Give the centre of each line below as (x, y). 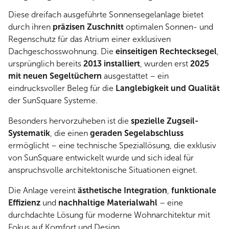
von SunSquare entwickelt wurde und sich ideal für (101, 158)
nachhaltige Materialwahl (108, 203)
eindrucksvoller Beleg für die (62, 88)
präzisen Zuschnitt (88, 27)
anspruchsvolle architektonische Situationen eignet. (103, 170)
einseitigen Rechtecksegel (166, 51)
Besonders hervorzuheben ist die (70, 121)
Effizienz (24, 203)
